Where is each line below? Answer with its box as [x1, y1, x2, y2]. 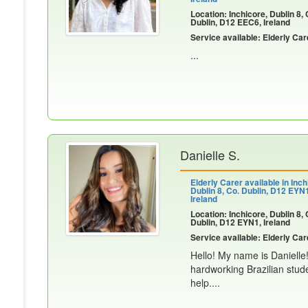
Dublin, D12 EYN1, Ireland [190, 216, 290, 228]
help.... [190, 276, 220, 289]
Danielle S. [180, 146, 240, 164]
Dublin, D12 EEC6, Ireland [190, 16, 290, 28]
